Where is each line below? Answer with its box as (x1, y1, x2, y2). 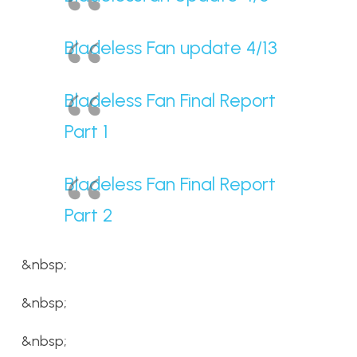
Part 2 (65, 204, 112, 226)
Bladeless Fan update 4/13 (65, 37, 277, 59)
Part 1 (65, 120, 108, 143)
